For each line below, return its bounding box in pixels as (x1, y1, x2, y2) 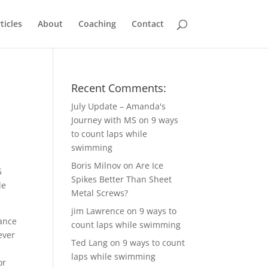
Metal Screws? (71, 187, 129, 199)
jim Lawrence (71, 205, 125, 217)
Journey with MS (71, 114, 137, 126)
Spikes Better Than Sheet (71, 173, 172, 185)
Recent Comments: (71, 81, 167, 95)
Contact (131, 18, 164, 29)
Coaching (78, 18, 116, 29)
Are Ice (136, 160, 164, 171)
